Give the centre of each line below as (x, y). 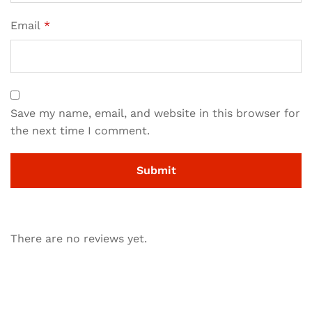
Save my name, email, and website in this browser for (155, 113)
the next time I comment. (80, 130)
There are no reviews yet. (79, 238)
